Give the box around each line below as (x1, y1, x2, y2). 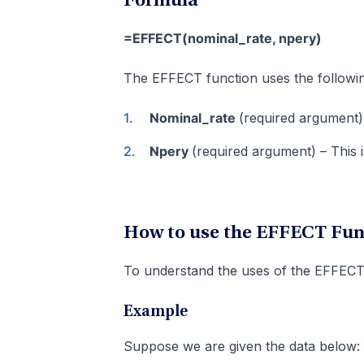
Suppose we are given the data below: (123, 338, 360, 355)
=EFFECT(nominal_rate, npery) (123, 30, 322, 47)
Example (123, 304, 188, 321)
